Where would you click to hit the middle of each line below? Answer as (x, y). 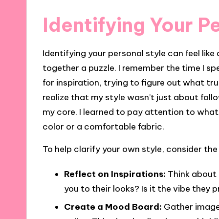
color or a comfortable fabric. (104, 126)
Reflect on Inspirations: (115, 174)
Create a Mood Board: (113, 207)
